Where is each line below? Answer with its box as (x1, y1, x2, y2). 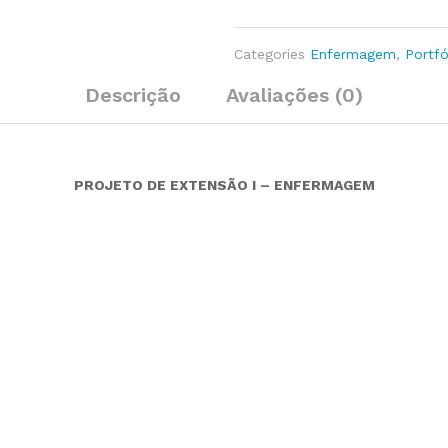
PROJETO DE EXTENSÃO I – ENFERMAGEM (73, 177, 375, 193)
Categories (234, 46, 305, 62)
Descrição (85, 83, 181, 107)
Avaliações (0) (226, 83, 363, 107)
